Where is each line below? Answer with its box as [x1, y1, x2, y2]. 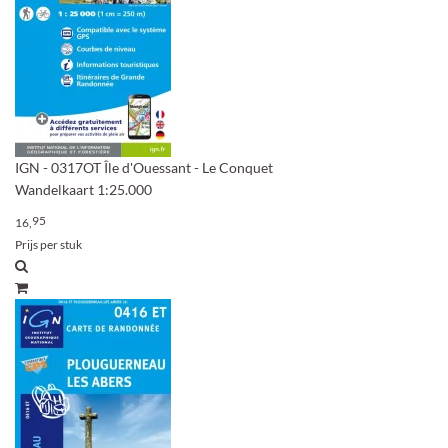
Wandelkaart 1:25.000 [15, 181, 152, 198]
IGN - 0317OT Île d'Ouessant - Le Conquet [15, 159, 273, 176]
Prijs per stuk [15, 237, 82, 252]
